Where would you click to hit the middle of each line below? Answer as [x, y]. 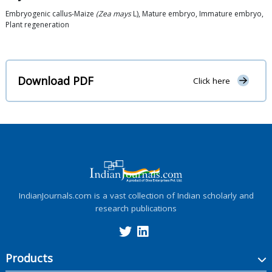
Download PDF [56, 80]
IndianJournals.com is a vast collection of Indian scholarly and [136, 195]
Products [29, 258]
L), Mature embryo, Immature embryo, [197, 14]
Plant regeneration [37, 25]
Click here [211, 81]
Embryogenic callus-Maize [51, 14]
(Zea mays [114, 14]
